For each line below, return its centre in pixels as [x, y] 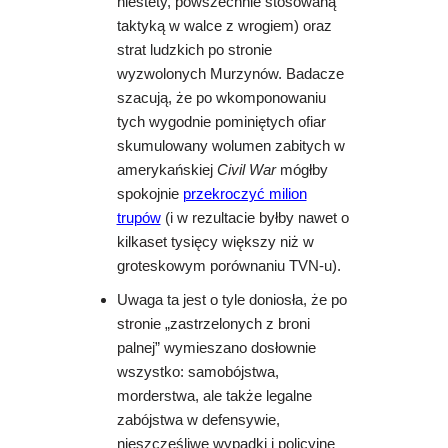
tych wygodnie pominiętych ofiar [221, 122]
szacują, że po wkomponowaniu [221, 98]
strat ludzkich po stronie [194, 50]
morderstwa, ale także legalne [214, 396]
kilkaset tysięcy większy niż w [215, 242]
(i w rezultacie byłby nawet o [254, 218]
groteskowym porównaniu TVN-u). [228, 266]
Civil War [246, 170]
